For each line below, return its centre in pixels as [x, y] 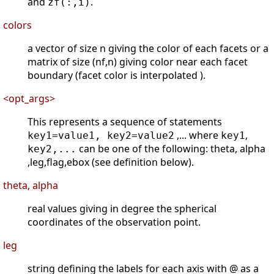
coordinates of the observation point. [114, 222]
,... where [198, 135]
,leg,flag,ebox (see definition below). [111, 162]
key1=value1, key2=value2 [101, 136]
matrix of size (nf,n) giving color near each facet [138, 62]
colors [17, 25]
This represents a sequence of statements [125, 122]
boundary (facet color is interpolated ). [117, 76]
